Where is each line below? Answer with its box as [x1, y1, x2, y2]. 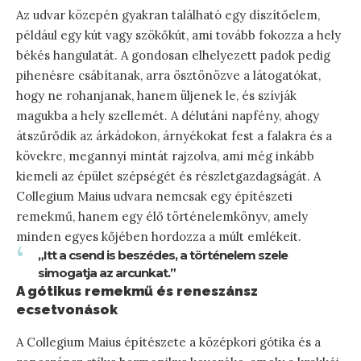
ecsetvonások [16, 301, 118, 317]
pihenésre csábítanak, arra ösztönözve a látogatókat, [16, 67, 321, 83]
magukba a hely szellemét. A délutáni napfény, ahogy [16, 107, 319, 123]
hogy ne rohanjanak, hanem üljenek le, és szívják [16, 87, 297, 103]
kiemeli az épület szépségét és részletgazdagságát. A [16, 168, 321, 184]
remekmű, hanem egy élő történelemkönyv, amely [16, 208, 308, 224]
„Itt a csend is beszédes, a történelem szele [38, 247, 288, 263]
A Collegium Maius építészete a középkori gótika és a [16, 334, 321, 351]
